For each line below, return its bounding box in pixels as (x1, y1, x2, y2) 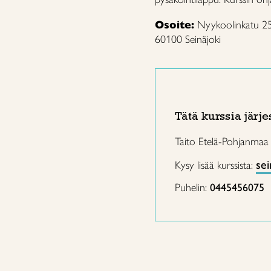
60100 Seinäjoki (155, 33, 221, 46)
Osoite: (155, 18, 197, 31)
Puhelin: (175, 181, 210, 194)
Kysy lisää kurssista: (175, 158, 256, 172)
